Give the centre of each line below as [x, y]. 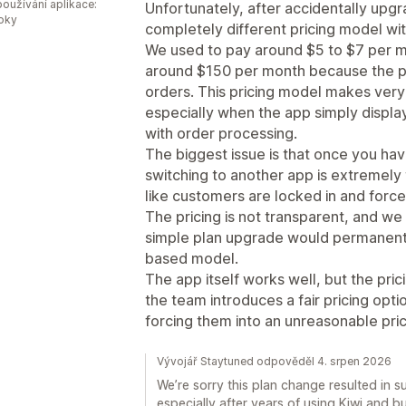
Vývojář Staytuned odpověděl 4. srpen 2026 [274, 361]
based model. [192, 258]
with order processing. [221, 133]
